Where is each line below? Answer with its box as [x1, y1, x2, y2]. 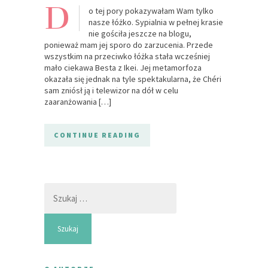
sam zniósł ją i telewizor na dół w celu [44, 84, 178, 96]
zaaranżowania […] [44, 96, 111, 107]
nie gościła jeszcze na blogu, [89, 28, 191, 39]
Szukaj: [44, 182, 69, 193]
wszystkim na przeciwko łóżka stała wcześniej [44, 50, 210, 62]
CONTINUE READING [54, 130, 141, 139]
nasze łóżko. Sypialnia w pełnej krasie [89, 16, 223, 28]
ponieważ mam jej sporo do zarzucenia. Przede [44, 39, 213, 50]
